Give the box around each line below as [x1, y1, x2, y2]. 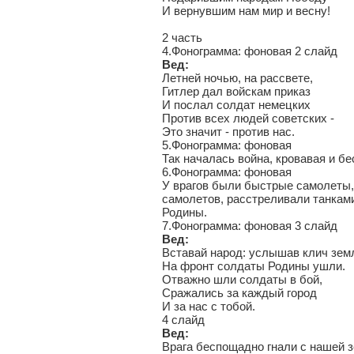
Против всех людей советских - [162, 111, 334, 125]
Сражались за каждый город [162, 286, 317, 299]
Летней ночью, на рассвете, [162, 71, 313, 85]
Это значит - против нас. [162, 125, 295, 138]
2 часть [162, 31, 202, 44]
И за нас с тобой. [162, 299, 255, 313]
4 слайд [162, 313, 205, 326]
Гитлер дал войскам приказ [162, 85, 311, 98]
